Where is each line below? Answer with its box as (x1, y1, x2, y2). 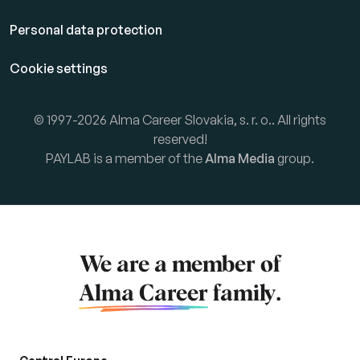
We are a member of (79, 254, 281, 277)
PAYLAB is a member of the (46, 150, 205, 167)
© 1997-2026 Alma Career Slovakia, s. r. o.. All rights (34, 112, 326, 129)
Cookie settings (10, 60, 108, 77)
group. (275, 150, 314, 167)
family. (208, 283, 281, 306)
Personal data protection (10, 22, 162, 39)
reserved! (153, 131, 207, 148)
